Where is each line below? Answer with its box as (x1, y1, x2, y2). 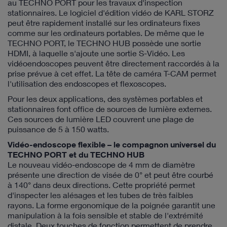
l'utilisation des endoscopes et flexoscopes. (8, 79, 166, 88)
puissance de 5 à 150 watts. (8, 124, 109, 134)
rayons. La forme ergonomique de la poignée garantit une (8, 200, 215, 210)
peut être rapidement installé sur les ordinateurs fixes (8, 18, 200, 27)
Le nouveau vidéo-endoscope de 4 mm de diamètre (8, 160, 195, 169)
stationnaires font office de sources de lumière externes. (8, 104, 212, 113)
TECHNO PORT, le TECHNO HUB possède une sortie (8, 38, 201, 48)
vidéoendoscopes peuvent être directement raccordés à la (8, 58, 219, 68)
